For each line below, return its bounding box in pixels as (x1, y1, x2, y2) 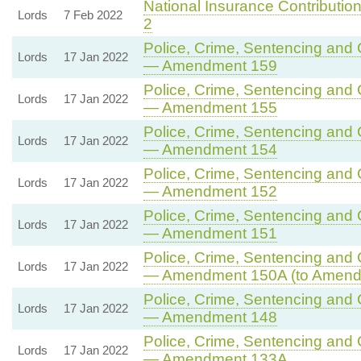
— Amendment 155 (143, 98, 277, 116)
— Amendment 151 (143, 224, 277, 242)
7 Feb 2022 (63, 7, 122, 22)
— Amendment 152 (143, 182, 277, 200)
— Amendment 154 (143, 140, 277, 158)
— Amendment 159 (143, 56, 277, 74)
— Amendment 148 (143, 308, 277, 326)
